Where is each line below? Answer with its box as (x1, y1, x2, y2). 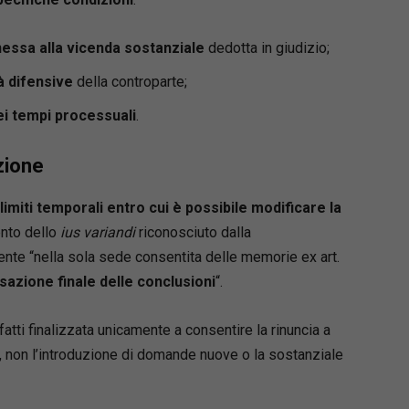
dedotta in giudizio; (204, 38, 330, 57)
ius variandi (59, 223, 135, 241)
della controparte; (72, 72, 187, 90)
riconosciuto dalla (134, 223, 251, 241)
